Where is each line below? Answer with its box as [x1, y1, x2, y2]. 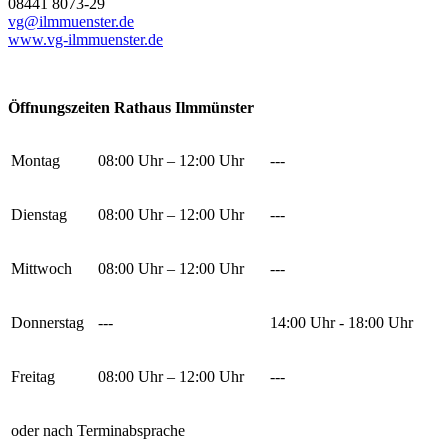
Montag [11, 151, 60, 169]
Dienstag [11, 205, 67, 223]
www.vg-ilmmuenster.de [8, 30, 163, 48]
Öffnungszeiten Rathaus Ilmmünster [8, 98, 254, 116]
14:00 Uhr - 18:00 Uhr [270, 313, 413, 331]
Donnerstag [11, 313, 84, 331]
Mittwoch [11, 259, 72, 277]
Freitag [11, 367, 55, 385]
